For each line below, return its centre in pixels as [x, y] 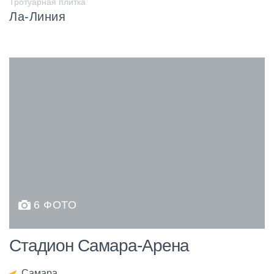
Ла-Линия [37, 17]
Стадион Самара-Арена [99, 246]
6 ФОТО [55, 205]
